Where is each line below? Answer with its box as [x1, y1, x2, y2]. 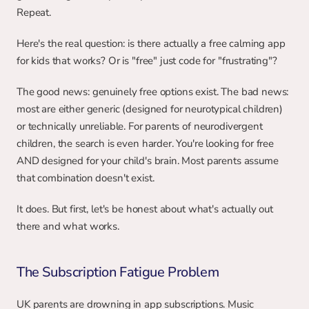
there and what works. [17, 219, 119, 233]
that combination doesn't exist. [17, 171, 154, 185]
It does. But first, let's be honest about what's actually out [17, 202, 273, 216]
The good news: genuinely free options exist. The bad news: [17, 85, 289, 99]
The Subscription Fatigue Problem [17, 263, 219, 281]
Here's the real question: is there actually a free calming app [17, 37, 286, 50]
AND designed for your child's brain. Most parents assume [17, 154, 279, 168]
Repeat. [17, 6, 51, 19]
